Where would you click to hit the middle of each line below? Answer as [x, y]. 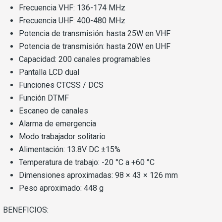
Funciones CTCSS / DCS [61, 85]
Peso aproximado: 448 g [61, 188]
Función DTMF [44, 98]
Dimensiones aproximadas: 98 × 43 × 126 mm [98, 175]
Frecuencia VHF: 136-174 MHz [72, 8]
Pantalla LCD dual [49, 72]
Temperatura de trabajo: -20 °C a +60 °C [87, 163]
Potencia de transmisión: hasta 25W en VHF [95, 34]
